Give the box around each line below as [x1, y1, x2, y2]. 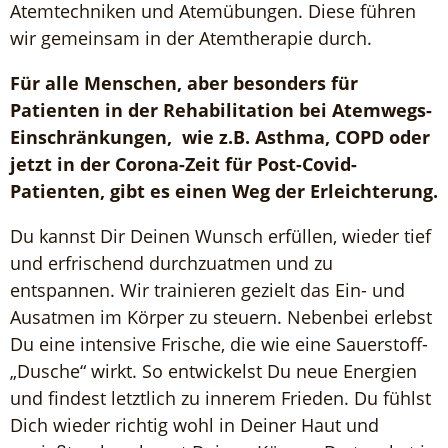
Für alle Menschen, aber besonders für [10, 71, 358, 95]
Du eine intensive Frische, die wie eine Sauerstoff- [10, 332, 428, 356]
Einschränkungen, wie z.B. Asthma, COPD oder [10, 125, 430, 149]
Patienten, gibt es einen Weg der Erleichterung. [10, 179, 438, 203]
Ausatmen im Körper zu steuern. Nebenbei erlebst [10, 305, 432, 329]
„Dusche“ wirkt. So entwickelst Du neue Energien [10, 359, 417, 383]
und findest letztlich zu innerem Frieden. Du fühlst [10, 386, 431, 410]
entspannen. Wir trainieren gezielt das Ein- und [10, 278, 405, 302]
